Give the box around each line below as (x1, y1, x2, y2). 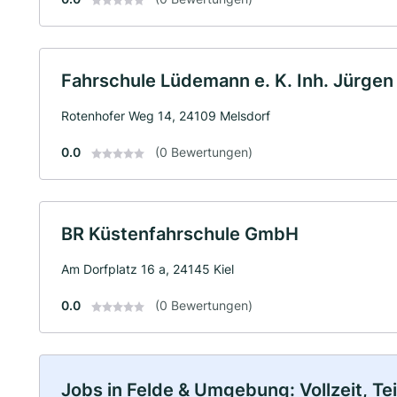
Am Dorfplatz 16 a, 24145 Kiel (61, 261, 234, 276)
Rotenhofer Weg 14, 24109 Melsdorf (61, 108, 270, 123)
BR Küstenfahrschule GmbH (61, 223, 299, 245)
